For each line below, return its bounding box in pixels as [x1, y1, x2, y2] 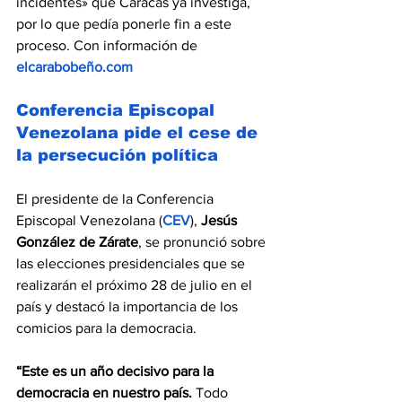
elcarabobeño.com [16, 59, 133, 75]
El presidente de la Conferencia [16, 191, 217, 207]
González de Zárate [16, 234, 138, 250]
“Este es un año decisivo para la [16, 363, 217, 380]
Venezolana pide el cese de [16, 124, 263, 143]
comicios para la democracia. [16, 320, 197, 336]
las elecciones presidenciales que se [16, 256, 249, 272]
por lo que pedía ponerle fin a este [16, 16, 235, 32]
